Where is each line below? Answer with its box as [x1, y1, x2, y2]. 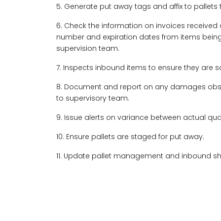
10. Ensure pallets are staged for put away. [56, 132, 204, 142]
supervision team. [56, 43, 119, 53]
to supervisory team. [56, 93, 129, 103]
